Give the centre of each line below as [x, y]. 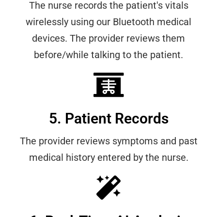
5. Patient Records [108, 119]
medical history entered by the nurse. [108, 158]
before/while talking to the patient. [108, 55]
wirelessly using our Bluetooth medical [108, 22]
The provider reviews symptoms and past [108, 141]
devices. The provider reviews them [108, 39]
